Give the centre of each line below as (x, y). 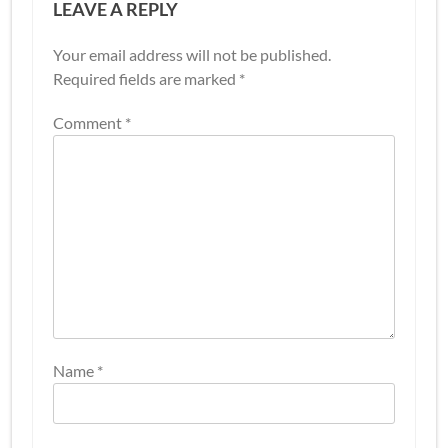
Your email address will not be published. (192, 54)
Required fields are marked (146, 78)
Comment (89, 122)
